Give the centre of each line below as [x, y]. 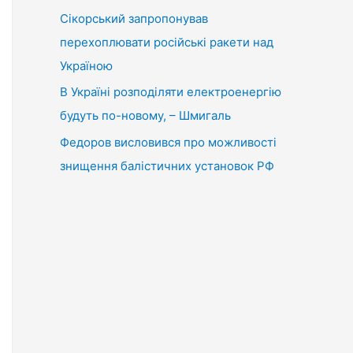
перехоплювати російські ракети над [167, 42]
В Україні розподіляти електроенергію [171, 92]
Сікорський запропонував [134, 18]
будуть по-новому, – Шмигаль [145, 116]
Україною [86, 65]
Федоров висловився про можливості [168, 142]
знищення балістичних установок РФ [167, 166]
